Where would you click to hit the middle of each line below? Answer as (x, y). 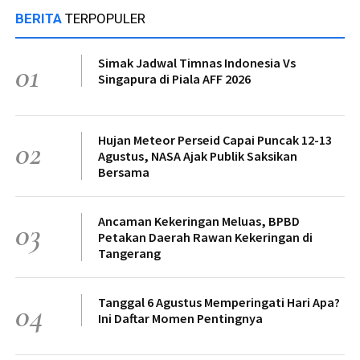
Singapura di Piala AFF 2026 (174, 78)
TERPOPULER (105, 18)
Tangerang (129, 253)
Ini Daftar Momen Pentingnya (180, 318)
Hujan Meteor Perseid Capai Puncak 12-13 (215, 139)
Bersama (124, 172)
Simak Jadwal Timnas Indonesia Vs (197, 62)
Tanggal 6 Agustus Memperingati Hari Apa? (219, 302)
